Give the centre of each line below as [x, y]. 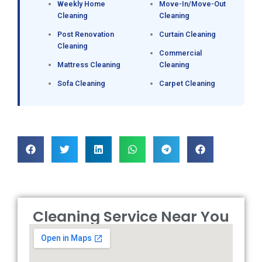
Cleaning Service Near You [131, 217]
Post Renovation [86, 35]
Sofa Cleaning [81, 84]
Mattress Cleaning [89, 65]
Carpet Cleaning [187, 84]
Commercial [180, 53]
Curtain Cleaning [187, 35]
